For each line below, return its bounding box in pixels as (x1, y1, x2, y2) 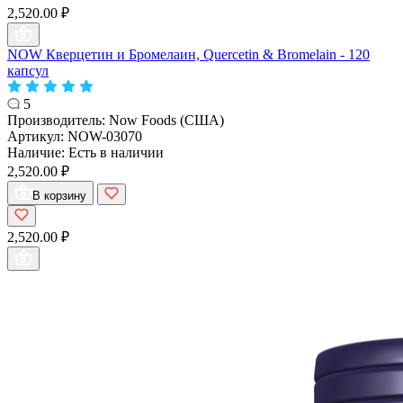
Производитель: (7, 112, 109, 128)
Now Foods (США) (109, 112, 224, 128)
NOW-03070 (67, 128, 142, 144)
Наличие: (7, 144, 68, 160)
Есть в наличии (68, 144, 164, 160)
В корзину (32, 188, 86, 202)
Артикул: (7, 128, 67, 144)
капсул (7, 62, 49, 78)
